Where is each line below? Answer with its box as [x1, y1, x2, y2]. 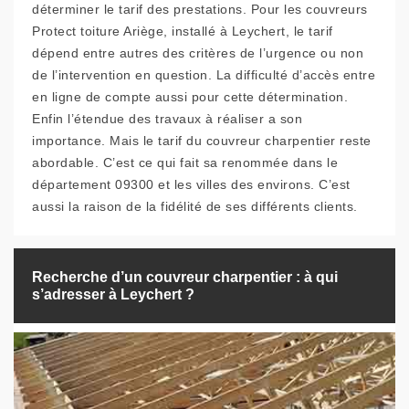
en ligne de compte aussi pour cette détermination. [32, 89, 348, 104]
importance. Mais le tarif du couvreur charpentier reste [32, 133, 372, 148]
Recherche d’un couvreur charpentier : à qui [32, 269, 338, 285]
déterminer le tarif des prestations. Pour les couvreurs [32, 2, 368, 16]
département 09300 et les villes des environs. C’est [32, 177, 351, 192]
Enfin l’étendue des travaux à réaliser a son [32, 111, 302, 126]
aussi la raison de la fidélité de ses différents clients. [32, 199, 358, 214]
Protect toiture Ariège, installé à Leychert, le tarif [32, 24, 333, 38]
